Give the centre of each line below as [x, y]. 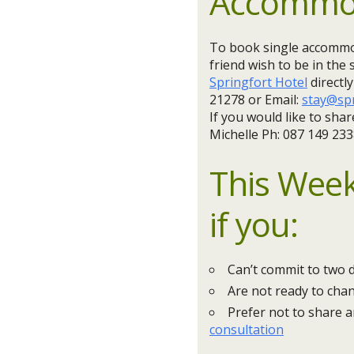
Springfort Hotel [258, 82]
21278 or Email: [256, 100]
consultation [247, 330]
